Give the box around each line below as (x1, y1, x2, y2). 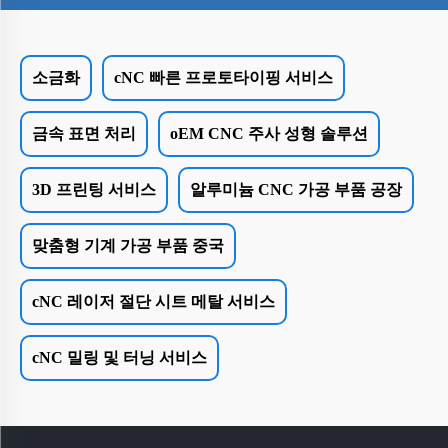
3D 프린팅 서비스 (32, 180, 156, 198)
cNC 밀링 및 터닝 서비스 (32, 348, 207, 366)
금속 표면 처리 (32, 124, 136, 142)
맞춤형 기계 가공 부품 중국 (32, 236, 224, 254)
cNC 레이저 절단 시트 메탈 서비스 (32, 292, 275, 310)
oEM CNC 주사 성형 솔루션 (170, 124, 368, 142)
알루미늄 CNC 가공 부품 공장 (190, 180, 402, 198)
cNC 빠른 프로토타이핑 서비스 (114, 68, 333, 86)
